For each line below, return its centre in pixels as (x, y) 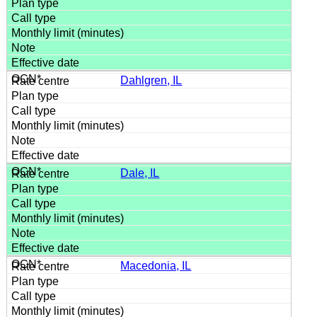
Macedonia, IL (156, 265)
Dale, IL (140, 173)
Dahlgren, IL (151, 80)
